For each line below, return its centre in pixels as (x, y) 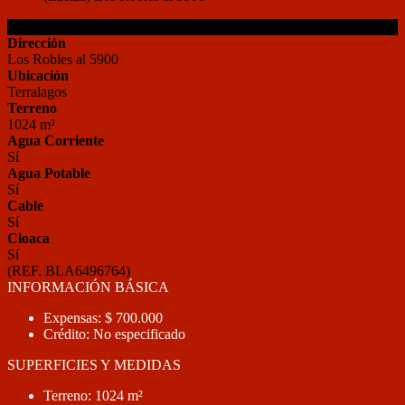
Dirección (37, 43)
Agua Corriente (56, 141)
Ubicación (38, 75)
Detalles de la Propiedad (76, 27)
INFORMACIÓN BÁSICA (88, 287)
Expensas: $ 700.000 (103, 318)
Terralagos (37, 92)
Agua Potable (49, 173)
